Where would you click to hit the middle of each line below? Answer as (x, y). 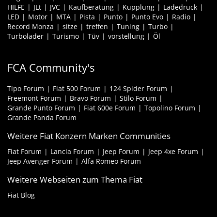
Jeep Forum (121, 152)
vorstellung (126, 36)
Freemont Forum (34, 98)
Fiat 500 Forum (77, 89)
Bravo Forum (90, 98)
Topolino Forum (170, 108)
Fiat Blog (21, 195)
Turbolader (25, 36)
